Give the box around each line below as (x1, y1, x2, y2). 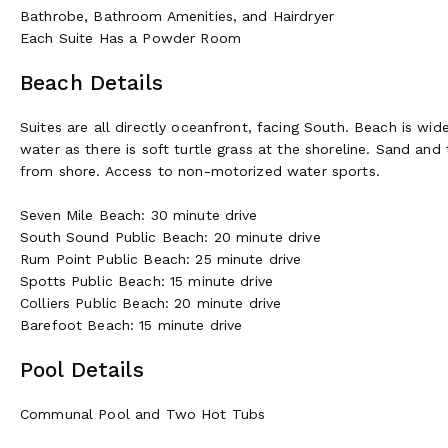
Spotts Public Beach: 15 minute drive (20, 272, 274, 289)
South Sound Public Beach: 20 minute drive (20, 228, 321, 245)
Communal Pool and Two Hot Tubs (20, 405, 266, 422)
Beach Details (20, 69, 163, 95)
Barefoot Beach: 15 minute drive (20, 316, 243, 333)
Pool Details (20, 356, 144, 382)
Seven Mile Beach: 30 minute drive (20, 206, 258, 223)
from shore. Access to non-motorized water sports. (20, 162, 380, 179)
